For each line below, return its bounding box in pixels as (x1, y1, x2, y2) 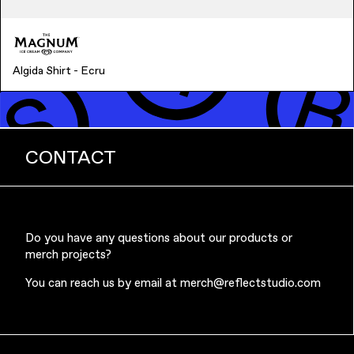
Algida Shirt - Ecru (13, 62, 105, 77)
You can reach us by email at (25, 275, 180, 291)
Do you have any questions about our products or (25, 230, 292, 246)
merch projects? (25, 247, 111, 262)
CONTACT (25, 145, 116, 170)
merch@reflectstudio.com (180, 275, 321, 291)
